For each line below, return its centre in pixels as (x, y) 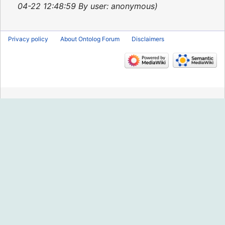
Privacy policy (28, 39)
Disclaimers (148, 39)
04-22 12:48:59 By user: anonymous (86, 6)
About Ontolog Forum (90, 39)
